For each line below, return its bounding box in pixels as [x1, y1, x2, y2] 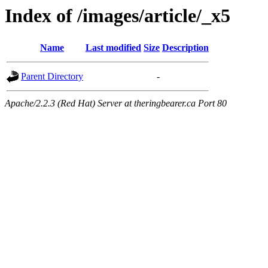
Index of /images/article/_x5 [5, 5, 230, 26]
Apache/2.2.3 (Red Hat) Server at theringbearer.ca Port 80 [5, 98, 227, 109]
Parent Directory [21, 71, 83, 82]
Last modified [86, 42, 141, 53]
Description [162, 42, 209, 53]
